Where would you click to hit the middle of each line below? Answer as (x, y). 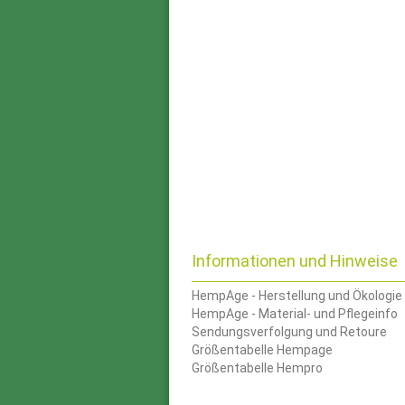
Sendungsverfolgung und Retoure (289, 331)
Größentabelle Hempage (262, 349)
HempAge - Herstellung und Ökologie (297, 295)
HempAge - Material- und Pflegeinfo (295, 313)
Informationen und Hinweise (295, 260)
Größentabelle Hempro (257, 367)
